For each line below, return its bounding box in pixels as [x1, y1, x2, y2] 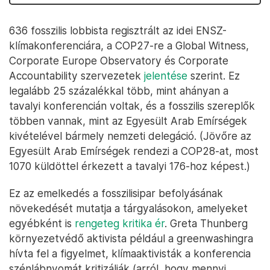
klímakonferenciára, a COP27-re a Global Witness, [9, 39, 249, 52]
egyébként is [9, 217, 75, 230]
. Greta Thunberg [165, 217, 248, 230]
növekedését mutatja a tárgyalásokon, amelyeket [9, 202, 248, 215]
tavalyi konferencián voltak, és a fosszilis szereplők [9, 99, 255, 112]
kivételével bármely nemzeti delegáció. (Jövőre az [9, 130, 251, 142]
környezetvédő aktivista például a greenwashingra [9, 232, 253, 245]
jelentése [144, 69, 187, 82]
